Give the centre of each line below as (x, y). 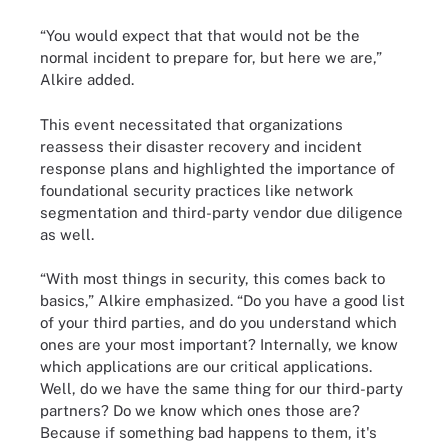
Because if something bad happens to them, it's (208, 432)
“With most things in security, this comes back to (212, 278)
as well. (67, 234)
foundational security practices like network (196, 190)
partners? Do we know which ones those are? (200, 410)
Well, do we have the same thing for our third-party (221, 388)
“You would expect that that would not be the (200, 35)
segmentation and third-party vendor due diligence (221, 212)
